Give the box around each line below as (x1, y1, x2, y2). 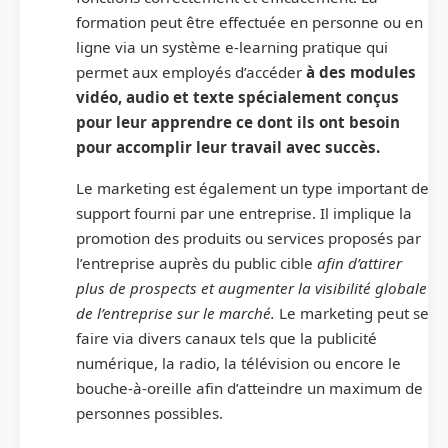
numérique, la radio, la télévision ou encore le (76, 353, 401, 374)
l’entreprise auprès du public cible (76, 253, 317, 274)
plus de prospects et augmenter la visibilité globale (76, 278, 427, 299)
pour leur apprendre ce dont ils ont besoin (76, 112, 400, 133)
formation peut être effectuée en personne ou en (76, 12, 423, 33)
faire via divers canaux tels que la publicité (76, 328, 377, 349)
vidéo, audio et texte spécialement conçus (76, 87, 399, 108)
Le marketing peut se (275, 303, 429, 324)
